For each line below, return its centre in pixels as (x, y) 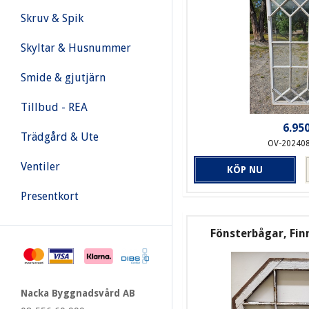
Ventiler (40, 167)
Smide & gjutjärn (63, 78)
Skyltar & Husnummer (76, 48)
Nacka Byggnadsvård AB (78, 293)
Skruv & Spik (52, 18)
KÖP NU (245, 170)
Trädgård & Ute (60, 137)
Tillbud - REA (54, 107)
